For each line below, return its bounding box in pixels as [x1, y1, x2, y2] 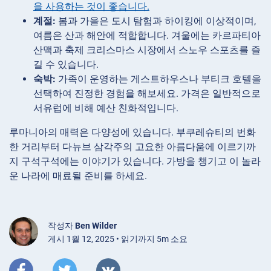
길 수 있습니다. [33, 58, 99, 70]
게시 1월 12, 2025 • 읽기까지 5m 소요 [48, 233, 188, 244]
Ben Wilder [75, 220, 117, 230]
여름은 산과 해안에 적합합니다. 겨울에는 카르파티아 [33, 29, 261, 41]
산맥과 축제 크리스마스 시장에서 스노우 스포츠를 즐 [33, 44, 261, 56]
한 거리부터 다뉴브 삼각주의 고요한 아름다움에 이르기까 [9, 140, 256, 152]
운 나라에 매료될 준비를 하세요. [9, 169, 147, 181]
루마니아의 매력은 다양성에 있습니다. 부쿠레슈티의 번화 [9, 126, 256, 138]
